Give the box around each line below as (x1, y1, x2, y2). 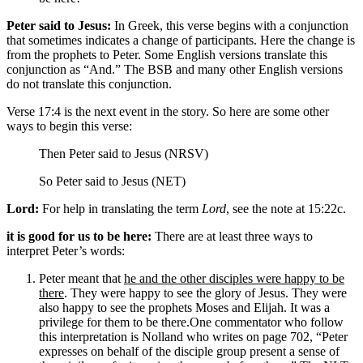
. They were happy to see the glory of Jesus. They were (64, 286, 347, 301)
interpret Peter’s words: (6, 244, 125, 258)
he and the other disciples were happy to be (124, 271, 344, 286)
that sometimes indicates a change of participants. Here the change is (6, 33, 355, 48)
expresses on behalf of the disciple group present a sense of (39, 344, 340, 359)
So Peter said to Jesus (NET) (39, 174, 186, 189)
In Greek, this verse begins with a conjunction (111, 19, 348, 33)
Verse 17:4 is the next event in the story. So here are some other (6, 105, 329, 119)
